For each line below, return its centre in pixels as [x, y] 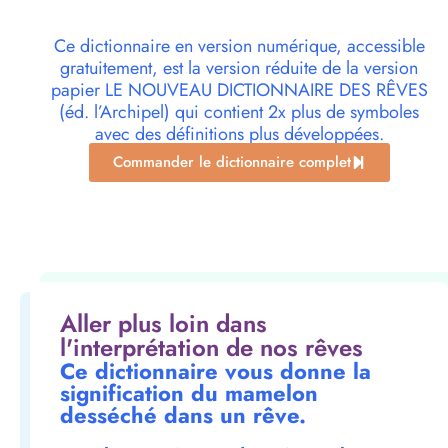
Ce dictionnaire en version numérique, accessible [239, 46]
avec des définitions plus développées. [239, 134]
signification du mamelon [189, 393]
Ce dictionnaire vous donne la [215, 371]
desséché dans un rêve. [183, 415]
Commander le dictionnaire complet [231, 162]
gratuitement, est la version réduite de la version [239, 68]
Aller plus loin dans [163, 324]
